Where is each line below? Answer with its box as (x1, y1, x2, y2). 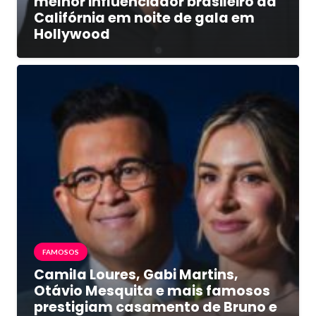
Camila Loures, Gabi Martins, (34, 265, 238, 284)
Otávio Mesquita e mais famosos (34, 281, 270, 300)
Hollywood (34, 24, 110, 44)
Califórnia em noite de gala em (34, 8, 255, 28)
